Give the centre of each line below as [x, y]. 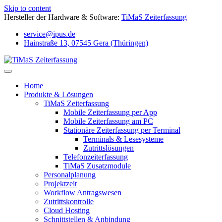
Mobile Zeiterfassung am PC [108, 121]
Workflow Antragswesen [83, 193]
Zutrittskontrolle [69, 201]
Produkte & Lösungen [58, 94]
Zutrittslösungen [109, 148]
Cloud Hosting [67, 210]
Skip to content [28, 8]
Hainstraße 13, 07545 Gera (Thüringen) [86, 43]
